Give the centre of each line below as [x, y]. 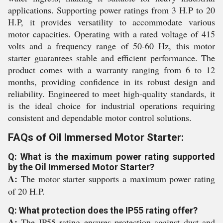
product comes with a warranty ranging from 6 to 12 [111, 70]
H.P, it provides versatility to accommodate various [111, 22]
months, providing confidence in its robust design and [111, 82]
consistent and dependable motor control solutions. [100, 117]
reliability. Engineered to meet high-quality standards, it [111, 94]
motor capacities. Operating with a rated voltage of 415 [111, 34]
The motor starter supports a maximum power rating [118, 179]
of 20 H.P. [26, 191]
